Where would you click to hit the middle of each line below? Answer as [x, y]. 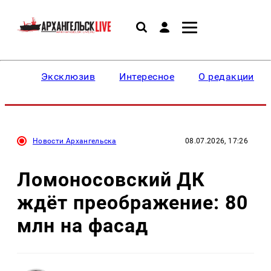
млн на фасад [83, 225]
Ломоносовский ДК [111, 179]
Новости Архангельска [75, 141]
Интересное [147, 77]
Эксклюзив [68, 77]
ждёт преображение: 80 [133, 202]
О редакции [226, 77]
